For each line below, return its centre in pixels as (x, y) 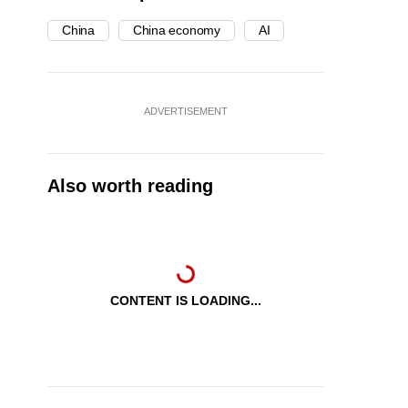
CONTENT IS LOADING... (185, 301)
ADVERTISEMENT (185, 112)
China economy (176, 31)
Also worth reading (130, 186)
